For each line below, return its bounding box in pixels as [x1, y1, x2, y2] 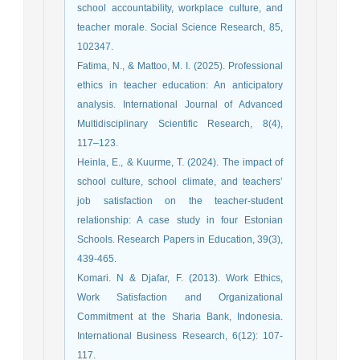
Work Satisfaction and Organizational [77, 291, 283, 303]
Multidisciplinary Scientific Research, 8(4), [77, 117, 283, 129]
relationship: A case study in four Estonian [77, 214, 283, 226]
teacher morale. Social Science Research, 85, [77, 21, 283, 33]
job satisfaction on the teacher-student [77, 194, 283, 207]
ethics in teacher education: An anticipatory [77, 79, 283, 91]
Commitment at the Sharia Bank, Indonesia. [77, 310, 283, 322]
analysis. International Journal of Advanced [77, 98, 283, 110]
